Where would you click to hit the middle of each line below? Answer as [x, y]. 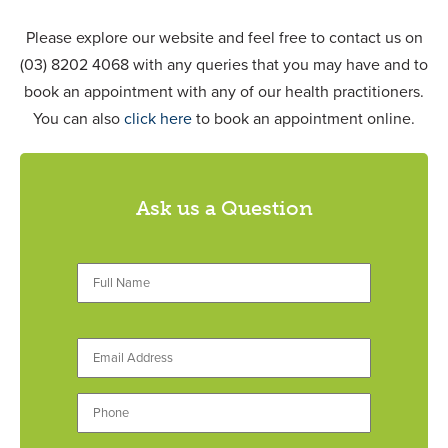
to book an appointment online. [303, 118]
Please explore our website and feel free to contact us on [224, 37]
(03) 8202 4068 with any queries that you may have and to [224, 64]
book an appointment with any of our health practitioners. [224, 91]
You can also [78, 118]
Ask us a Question [224, 207]
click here [158, 118]
